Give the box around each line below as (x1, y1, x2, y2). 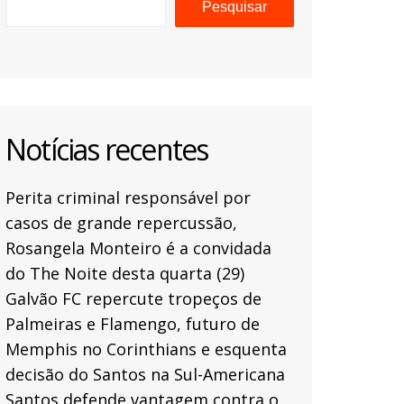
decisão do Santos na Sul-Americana (5, 363, 285, 386)
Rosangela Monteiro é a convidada (5, 237, 271, 260)
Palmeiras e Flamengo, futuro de (5, 313, 260, 335)
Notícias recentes (5, 130, 208, 170)
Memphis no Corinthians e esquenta (5, 338, 287, 361)
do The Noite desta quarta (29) (5, 262, 244, 285)
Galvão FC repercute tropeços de (5, 288, 262, 310)
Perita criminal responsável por (5, 187, 251, 209)
